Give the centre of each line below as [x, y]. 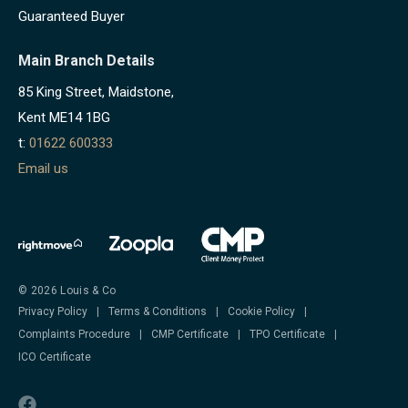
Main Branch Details [87, 60]
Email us [43, 168]
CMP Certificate [190, 334]
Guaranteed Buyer [71, 16]
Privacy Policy [53, 311]
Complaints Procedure [74, 334]
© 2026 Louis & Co [67, 290]
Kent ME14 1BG [64, 117]
